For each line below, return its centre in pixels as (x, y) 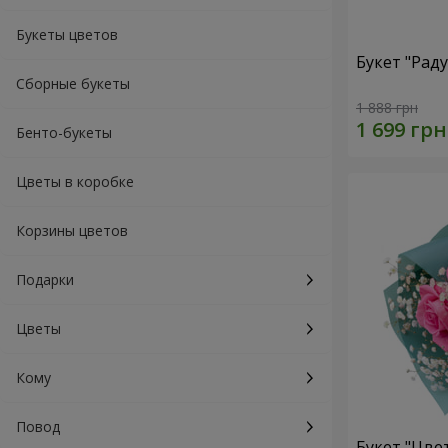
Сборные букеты (73, 83)
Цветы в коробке (75, 181)
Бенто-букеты (64, 132)
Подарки (45, 279)
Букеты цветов (67, 34)
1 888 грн (387, 108)
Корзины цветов (72, 230)
